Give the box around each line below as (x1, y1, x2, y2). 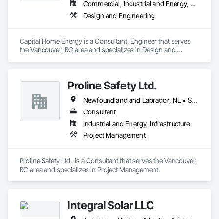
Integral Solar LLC (67, 198, 154, 212)
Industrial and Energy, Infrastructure (83, 119, 190, 128)
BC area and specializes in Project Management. (20, 165, 160, 174)
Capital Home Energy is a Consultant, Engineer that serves (20, 37, 191, 45)
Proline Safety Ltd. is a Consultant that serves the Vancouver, (20, 156, 197, 165)
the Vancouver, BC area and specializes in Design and (20, 45, 175, 54)
